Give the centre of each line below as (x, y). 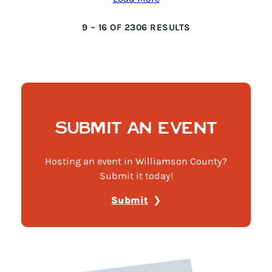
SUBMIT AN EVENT (136, 128)
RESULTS (169, 27)
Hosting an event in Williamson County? (136, 161)
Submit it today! (136, 176)
